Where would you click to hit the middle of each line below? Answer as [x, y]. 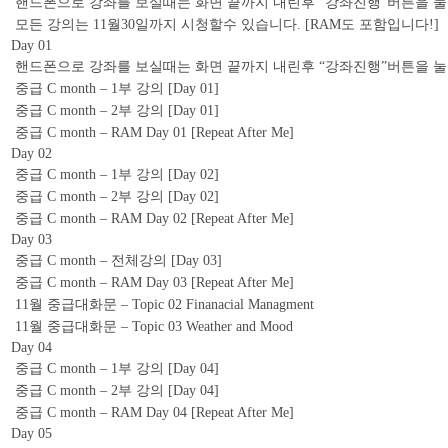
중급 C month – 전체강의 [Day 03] [118, 261]
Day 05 [31, 434]
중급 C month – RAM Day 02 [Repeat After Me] [154, 219]
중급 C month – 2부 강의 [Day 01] [117, 111]
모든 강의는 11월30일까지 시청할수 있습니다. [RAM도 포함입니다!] [227, 25]
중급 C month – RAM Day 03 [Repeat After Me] [154, 283]
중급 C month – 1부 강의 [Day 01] [117, 89]
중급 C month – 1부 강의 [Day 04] [117, 369]
